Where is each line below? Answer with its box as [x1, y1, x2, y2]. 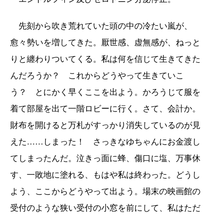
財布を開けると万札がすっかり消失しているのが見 [10, 120, 200, 130]
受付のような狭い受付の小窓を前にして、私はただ [10, 203, 200, 213]
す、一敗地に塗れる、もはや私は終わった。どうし [10, 170, 200, 180]
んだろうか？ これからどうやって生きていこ [10, 71, 184, 80]
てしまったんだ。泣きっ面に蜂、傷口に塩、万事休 [10, 153, 200, 163]
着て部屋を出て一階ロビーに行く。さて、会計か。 [10, 104, 200, 113]
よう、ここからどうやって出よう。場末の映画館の [10, 186, 200, 196]
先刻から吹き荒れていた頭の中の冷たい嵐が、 [10, 21, 192, 31]
